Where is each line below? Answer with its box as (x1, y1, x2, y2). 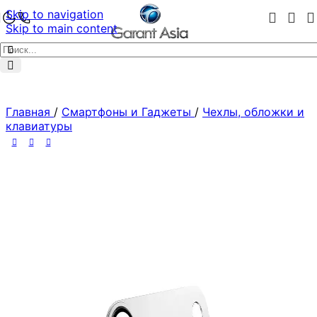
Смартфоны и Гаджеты (62, 105, 195, 120)
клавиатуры (6, 119, 72, 134)
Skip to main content (6, 21, 117, 35)
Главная (6, 105, 54, 120)
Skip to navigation (6, 7, 103, 21)
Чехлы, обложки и (202, 105, 304, 120)
